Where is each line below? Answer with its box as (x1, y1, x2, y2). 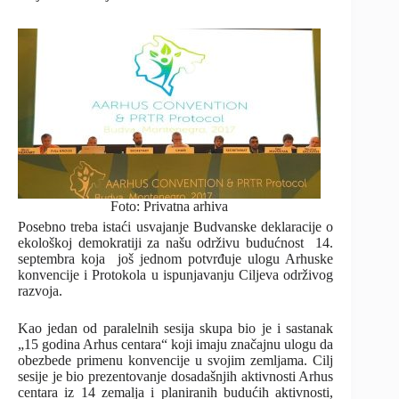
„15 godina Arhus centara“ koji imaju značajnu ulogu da (18, 336, 334, 352)
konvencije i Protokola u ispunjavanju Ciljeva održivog (18, 266, 334, 282)
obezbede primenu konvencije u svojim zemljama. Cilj (18, 352, 334, 368)
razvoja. (18, 282, 62, 298)
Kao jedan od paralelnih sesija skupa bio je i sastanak (18, 320, 334, 336)
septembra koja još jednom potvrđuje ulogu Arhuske (18, 250, 334, 266)
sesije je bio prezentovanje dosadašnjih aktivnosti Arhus (18, 368, 334, 384)
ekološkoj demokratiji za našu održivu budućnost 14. (18, 234, 334, 250)
